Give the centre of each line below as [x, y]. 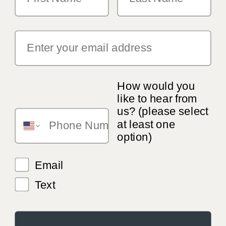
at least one [146, 124]
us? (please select [163, 111]
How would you [156, 86]
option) [134, 136]
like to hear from [157, 99]
